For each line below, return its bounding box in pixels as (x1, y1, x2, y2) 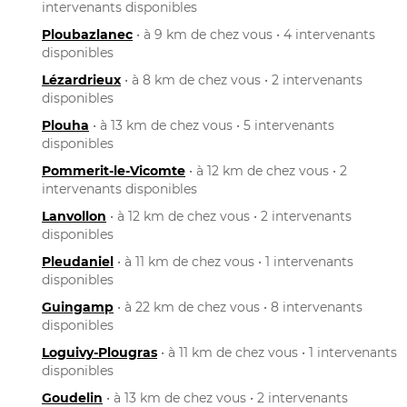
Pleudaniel (42, 253, 114, 270)
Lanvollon (42, 207, 106, 224)
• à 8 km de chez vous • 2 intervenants (121, 71, 362, 88)
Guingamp (42, 298, 114, 315)
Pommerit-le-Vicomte (42, 162, 185, 179)
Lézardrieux (42, 71, 121, 88)
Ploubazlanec (42, 25, 133, 43)
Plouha (42, 116, 89, 134)
